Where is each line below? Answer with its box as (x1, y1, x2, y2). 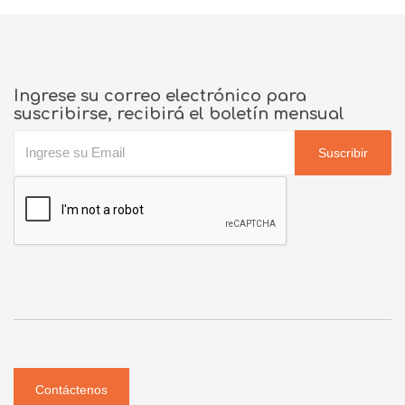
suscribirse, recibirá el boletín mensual (14, 104, 344, 123)
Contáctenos (35, 381, 108, 397)
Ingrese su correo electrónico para (14, 86, 306, 105)
